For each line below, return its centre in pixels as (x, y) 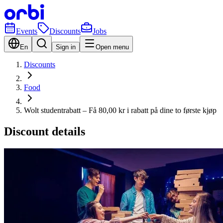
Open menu (112, 47)
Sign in (66, 47)
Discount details (45, 131)
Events (27, 31)
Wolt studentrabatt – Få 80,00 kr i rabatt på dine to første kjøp (120, 110)
